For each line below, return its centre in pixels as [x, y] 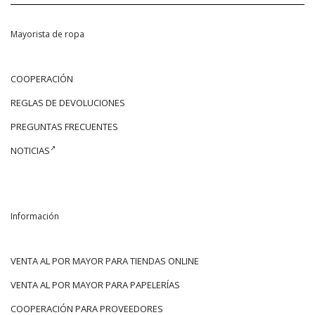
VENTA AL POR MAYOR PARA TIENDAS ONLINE [105, 261]
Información [35, 216]
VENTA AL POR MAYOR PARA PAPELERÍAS [95, 284]
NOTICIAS [30, 150]
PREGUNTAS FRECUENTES [64, 126]
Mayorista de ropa [47, 34]
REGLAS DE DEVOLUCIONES [68, 102]
